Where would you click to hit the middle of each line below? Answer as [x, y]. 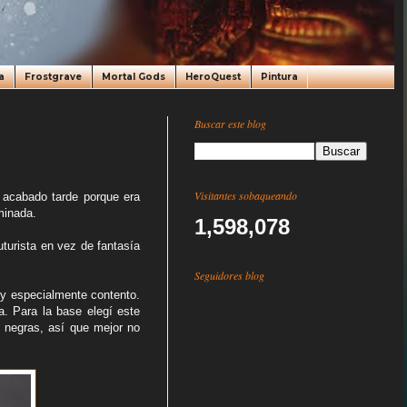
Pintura [279, 77]
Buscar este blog [230, 124]
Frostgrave [53, 77]
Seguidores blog [229, 275]
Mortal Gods [134, 77]
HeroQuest [213, 77]
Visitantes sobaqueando [246, 195]
